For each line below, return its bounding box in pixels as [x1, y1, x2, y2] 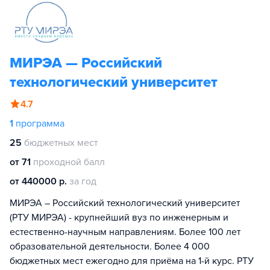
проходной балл [33, 155, 105, 168]
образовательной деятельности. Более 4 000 [10, 240, 210, 253]
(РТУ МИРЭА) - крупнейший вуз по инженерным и [10, 211, 228, 224]
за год [69, 175, 96, 187]
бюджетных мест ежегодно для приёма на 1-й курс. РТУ [10, 254, 254, 267]
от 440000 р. [10, 175, 67, 187]
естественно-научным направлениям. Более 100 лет [10, 225, 240, 238]
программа [16, 117, 64, 130]
